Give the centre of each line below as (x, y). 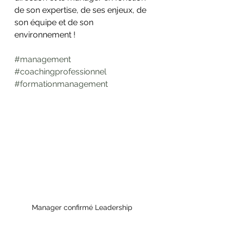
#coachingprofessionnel (60, 72)
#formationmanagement (61, 84)
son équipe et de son (55, 22)
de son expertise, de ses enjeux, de (81, 10)
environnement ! (45, 35)
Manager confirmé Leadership (82, 207)
